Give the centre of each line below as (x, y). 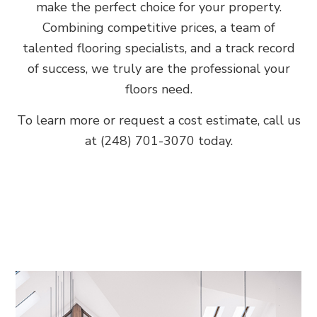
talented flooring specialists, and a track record (158, 48)
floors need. (158, 89)
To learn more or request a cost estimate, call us (158, 120)
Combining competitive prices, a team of (158, 27)
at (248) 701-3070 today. (158, 140)
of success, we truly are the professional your (158, 68)
